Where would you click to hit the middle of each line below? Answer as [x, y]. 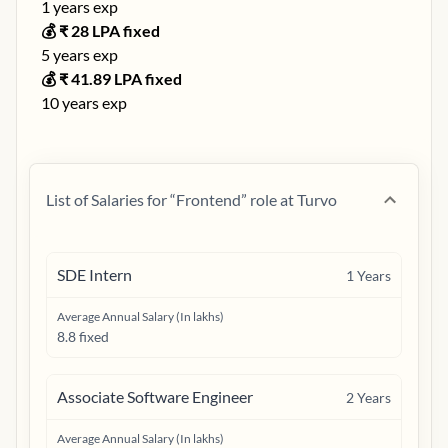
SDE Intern [94, 274]
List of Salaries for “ [111, 199]
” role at [267, 199]
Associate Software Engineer [155, 396]
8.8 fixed [83, 336]
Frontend [208, 199]
